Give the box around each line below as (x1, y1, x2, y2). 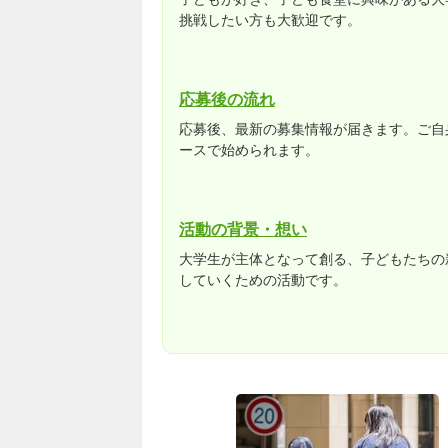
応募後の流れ (179, 91, 275, 108)
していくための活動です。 (179, 272, 347, 288)
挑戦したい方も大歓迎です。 (179, 12, 361, 28)
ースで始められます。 (179, 142, 319, 158)
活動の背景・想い (179, 221, 307, 238)
